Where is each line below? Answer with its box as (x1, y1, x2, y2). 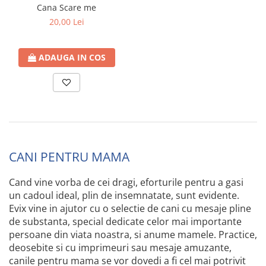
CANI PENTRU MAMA (9, 148, 129, 166)
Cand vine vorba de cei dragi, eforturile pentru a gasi (9, 176, 243, 189)
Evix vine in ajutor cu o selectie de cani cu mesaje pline (9, 202, 251, 216)
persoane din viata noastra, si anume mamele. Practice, (9, 228, 257, 242)
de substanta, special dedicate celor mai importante (9, 215, 242, 229)
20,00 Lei (49, 16, 84, 28)
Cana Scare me (37, 2, 96, 14)
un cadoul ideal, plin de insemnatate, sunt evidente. (9, 189, 239, 202)
